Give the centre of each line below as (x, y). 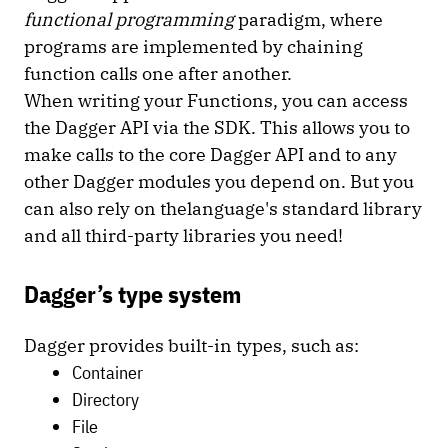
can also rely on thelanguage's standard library (223, 208)
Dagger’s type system (135, 294)
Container (109, 372)
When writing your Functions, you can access (216, 100)
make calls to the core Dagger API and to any (210, 154)
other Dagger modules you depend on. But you (219, 181)
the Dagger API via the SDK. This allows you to (217, 127)
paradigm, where (308, 19)
